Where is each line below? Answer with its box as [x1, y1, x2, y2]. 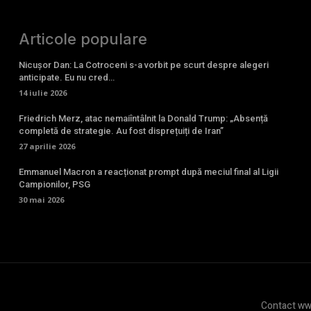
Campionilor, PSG [18, 179, 90, 190]
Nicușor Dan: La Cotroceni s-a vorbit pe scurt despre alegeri [18, 60, 269, 71]
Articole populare [18, 30, 147, 49]
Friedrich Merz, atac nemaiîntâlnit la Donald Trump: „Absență [18, 113, 268, 124]
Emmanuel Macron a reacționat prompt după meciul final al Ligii [18, 167, 278, 178]
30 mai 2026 [18, 194, 64, 205]
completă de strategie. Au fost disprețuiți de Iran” [18, 126, 224, 137]
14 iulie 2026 [18, 87, 67, 99]
